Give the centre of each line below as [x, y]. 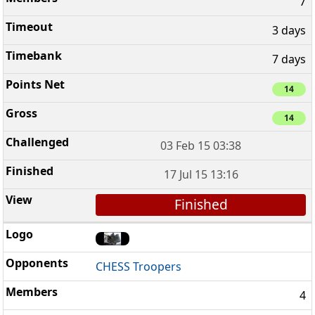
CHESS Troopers [139, 266]
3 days [289, 30]
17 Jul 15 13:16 [201, 175]
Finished [201, 205]
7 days [289, 59]
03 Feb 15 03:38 [201, 146]
